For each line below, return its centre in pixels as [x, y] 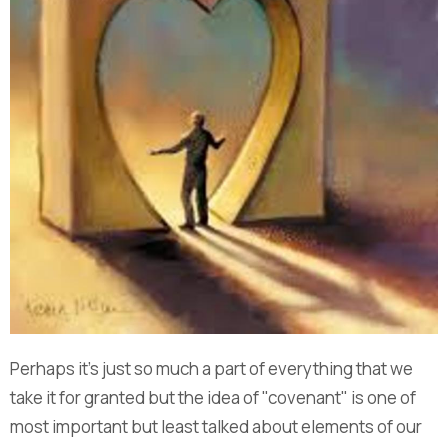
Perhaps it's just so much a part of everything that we [211, 369]
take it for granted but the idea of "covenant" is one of [213, 398]
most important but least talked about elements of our [216, 427]
